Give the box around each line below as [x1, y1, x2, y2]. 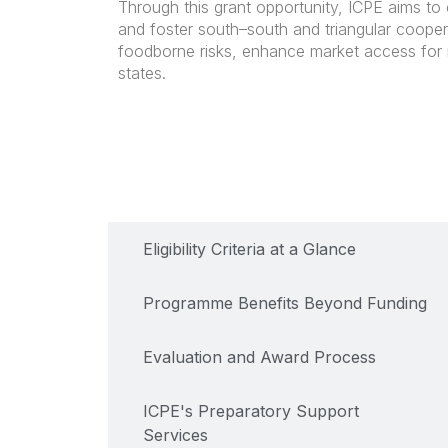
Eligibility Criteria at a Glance [142, 238, 356, 259]
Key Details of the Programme [142, 184, 371, 205]
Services [142, 424, 208, 445]
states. [117, 63, 166, 84]
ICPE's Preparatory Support [142, 400, 359, 421]
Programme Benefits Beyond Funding [142, 292, 427, 313]
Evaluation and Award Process [142, 346, 376, 367]
